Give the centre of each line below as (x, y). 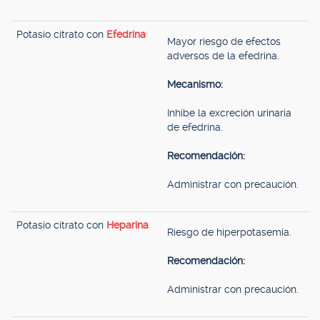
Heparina (127, 225)
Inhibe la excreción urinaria (229, 113)
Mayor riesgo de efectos (224, 41)
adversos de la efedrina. (223, 56)
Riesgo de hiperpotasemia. (229, 232)
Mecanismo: (195, 84)
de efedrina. (195, 127)
